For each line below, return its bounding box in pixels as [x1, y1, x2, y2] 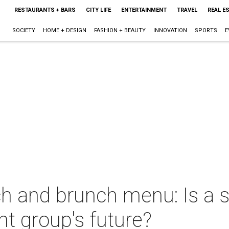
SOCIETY [12, 27, 35, 34]
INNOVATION [153, 27, 187, 34]
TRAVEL [176, 7, 197, 13]
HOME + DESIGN [42, 27, 86, 34]
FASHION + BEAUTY [94, 27, 146, 34]
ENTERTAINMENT [121, 7, 167, 13]
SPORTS [194, 27, 217, 34]
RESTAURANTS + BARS [14, 7, 76, 13]
